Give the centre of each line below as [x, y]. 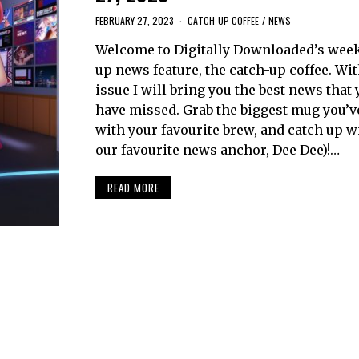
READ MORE [133, 187]
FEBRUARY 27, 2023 [134, 21]
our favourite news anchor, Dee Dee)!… [217, 150]
